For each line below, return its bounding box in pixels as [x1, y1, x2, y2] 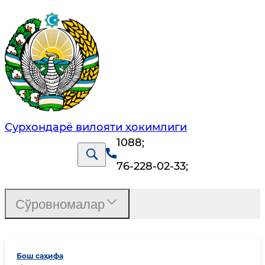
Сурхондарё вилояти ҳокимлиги [5, 121, 187, 134]
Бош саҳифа [17, 251, 63, 261]
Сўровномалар [15, 197, 105, 212]
